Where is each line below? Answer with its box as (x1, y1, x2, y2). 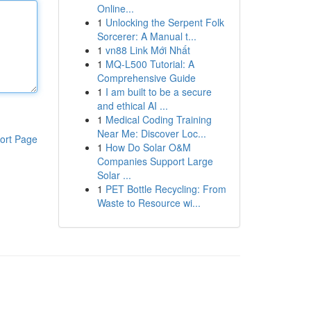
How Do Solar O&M (105, 140, 191, 154)
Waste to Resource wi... (96, 196, 201, 210)
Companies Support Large (96, 154, 213, 168)
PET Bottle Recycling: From (105, 182, 226, 196)
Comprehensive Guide (96, 71, 196, 85)
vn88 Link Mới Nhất (105, 43, 190, 57)
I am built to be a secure (105, 85, 212, 99)
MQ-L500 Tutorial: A (105, 57, 194, 71)
